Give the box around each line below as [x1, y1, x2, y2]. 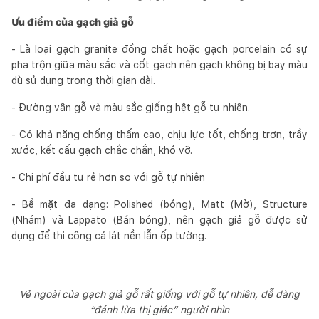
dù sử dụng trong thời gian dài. [11, 74, 155, 86]
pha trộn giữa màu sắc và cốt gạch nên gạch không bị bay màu [11, 58, 308, 70]
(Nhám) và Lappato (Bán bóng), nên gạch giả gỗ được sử [11, 214, 308, 226]
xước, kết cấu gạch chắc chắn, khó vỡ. [11, 144, 192, 156]
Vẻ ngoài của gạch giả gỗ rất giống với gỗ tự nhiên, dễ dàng [19, 288, 300, 300]
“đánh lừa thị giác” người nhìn [90, 303, 229, 315]
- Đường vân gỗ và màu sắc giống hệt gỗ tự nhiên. [11, 101, 250, 113]
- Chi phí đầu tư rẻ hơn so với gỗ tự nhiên [11, 171, 205, 183]
